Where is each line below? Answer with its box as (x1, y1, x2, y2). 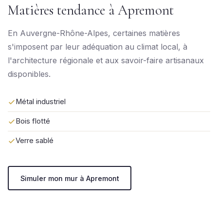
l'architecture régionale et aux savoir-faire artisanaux (8, 55, 204, 65)
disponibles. (8, 69, 51, 79)
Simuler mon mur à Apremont (20, 174, 119, 182)
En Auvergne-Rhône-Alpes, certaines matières (8, 28, 180, 38)
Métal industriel (16, 97, 66, 106)
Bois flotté (16, 117, 50, 126)
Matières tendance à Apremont (8, 1, 174, 18)
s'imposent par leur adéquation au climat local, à (8, 42, 187, 52)
